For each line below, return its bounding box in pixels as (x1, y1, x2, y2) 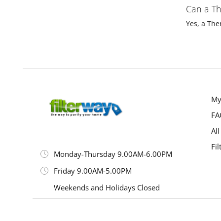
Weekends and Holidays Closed (54, 182, 160, 192)
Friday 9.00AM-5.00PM (54, 165, 132, 176)
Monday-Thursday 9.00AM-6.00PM (54, 148, 172, 159)
